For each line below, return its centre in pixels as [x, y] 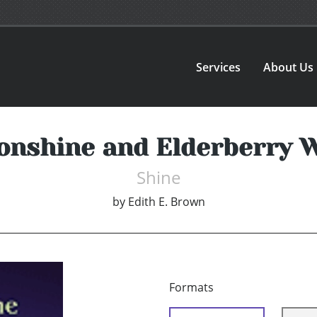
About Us [289, 67]
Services [219, 67]
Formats [191, 288]
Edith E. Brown [166, 202]
